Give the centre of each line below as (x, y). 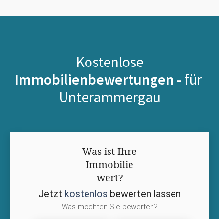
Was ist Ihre (109, 151)
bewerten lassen (144, 193)
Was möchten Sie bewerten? (109, 207)
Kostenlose (109, 61)
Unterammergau (109, 97)
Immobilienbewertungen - (99, 79)
